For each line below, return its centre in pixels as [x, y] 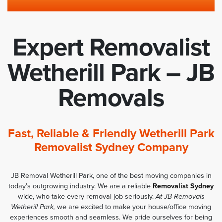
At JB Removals [180, 197]
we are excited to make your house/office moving [133, 207]
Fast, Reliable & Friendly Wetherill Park [111, 134]
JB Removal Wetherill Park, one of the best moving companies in [111, 176]
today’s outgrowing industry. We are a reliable [81, 186]
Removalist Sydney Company [111, 148]
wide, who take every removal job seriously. [86, 197]
